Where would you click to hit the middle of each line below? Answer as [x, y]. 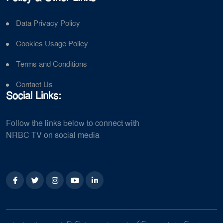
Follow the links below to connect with [73, 123]
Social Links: [34, 96]
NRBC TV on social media [53, 135]
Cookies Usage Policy [52, 44]
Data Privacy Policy [48, 24]
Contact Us [34, 85]
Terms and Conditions [52, 64]
